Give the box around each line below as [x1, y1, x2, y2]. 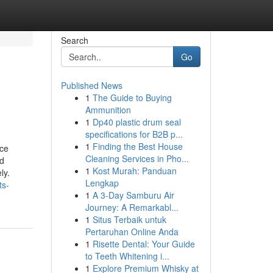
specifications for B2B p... [85, 128, 183, 140]
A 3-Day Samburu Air [92, 189, 174, 201]
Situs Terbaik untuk [92, 213, 166, 225]
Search [60, 34, 88, 46]
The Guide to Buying [92, 91, 172, 104]
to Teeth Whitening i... [85, 250, 169, 262]
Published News [60, 79, 122, 91]
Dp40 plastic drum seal [92, 116, 181, 128]
